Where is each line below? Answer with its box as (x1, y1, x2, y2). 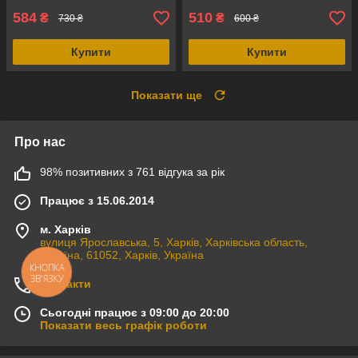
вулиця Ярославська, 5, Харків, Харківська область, (40, 236, 308, 249)
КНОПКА (30, 261, 65, 274)
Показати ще (131, 89, 202, 102)
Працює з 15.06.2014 (40, 194, 154, 208)
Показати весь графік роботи (40, 319, 207, 332)
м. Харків (40, 223, 91, 237)
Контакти (40, 277, 91, 291)
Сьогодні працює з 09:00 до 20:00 (40, 306, 229, 320)
